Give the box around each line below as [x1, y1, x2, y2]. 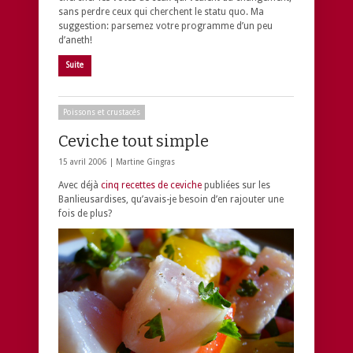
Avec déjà [58, 179, 101, 191]
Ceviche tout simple [58, 131, 209, 150]
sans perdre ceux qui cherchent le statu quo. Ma [58, 6, 264, 17]
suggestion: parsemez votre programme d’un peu [58, 20, 273, 32]
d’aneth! [58, 34, 92, 46]
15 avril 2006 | [58, 157, 116, 166]
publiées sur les [202, 179, 270, 191]
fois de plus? [58, 207, 112, 219]
